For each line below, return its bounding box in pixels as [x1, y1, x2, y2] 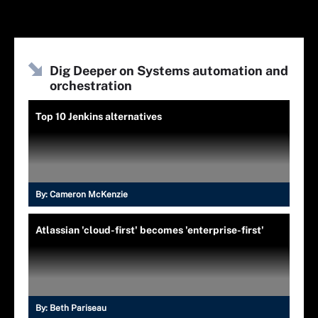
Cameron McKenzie [50, 189, 128, 199]
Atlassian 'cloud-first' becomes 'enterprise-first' [35, 224, 264, 236]
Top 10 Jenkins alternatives [35, 110, 162, 122]
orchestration [50, 77, 132, 93]
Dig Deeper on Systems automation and [50, 62, 288, 78]
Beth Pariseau [50, 302, 106, 313]
